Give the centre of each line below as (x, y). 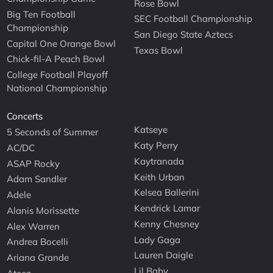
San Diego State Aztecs (184, 35)
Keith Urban (160, 177)
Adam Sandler (37, 179)
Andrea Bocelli (38, 242)
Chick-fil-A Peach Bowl (56, 59)
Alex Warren (34, 226)
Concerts (25, 116)
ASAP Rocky (34, 163)
